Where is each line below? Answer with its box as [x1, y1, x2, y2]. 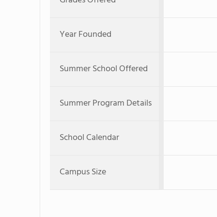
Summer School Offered [60, 62, 148, 76]
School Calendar [60, 131, 119, 145]
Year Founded [60, 28, 111, 42]
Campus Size [60, 165, 106, 179]
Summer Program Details [60, 96, 152, 110]
